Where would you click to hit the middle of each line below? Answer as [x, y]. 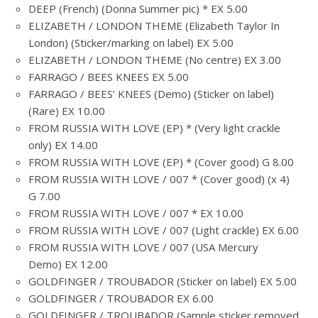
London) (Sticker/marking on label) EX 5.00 [131, 43]
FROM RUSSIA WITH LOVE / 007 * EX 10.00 [136, 213]
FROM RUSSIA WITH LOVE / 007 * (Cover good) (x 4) [159, 179]
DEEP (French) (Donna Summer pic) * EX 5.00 [138, 9]
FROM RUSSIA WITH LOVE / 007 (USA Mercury [143, 247]
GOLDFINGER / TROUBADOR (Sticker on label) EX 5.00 [163, 281]
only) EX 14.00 [63, 145]
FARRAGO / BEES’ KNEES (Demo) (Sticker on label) [151, 94]
